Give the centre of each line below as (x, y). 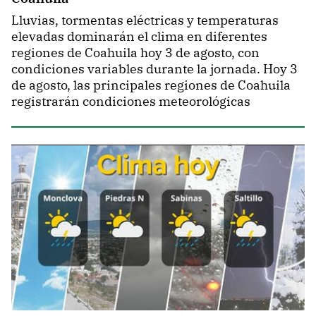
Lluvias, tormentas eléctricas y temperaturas (145, 20)
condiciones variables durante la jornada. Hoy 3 (154, 68)
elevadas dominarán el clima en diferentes (139, 36)
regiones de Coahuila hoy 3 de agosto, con (135, 52)
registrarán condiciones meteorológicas (131, 101)
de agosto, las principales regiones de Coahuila (151, 85)
